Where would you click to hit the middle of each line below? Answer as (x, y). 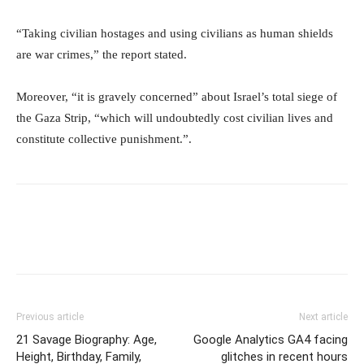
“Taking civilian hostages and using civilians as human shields (175, 33)
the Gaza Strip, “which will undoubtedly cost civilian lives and (175, 117)
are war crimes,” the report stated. (102, 54)
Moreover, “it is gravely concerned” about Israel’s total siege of (177, 96)
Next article (323, 316)
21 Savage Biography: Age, (87, 339)
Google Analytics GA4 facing (271, 339)
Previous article (50, 316)
